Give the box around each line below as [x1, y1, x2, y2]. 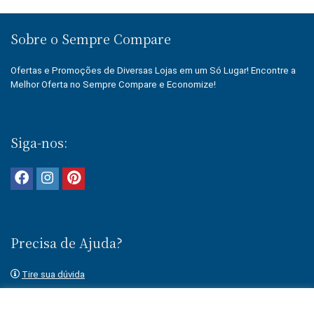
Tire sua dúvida [22, 269, 85, 280]
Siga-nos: [11, 133, 67, 151]
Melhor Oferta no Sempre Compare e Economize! [11, 79, 216, 90]
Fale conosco [22, 299, 79, 309]
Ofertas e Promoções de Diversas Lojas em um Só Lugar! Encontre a [11, 65, 296, 76]
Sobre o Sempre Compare [11, 29, 171, 48]
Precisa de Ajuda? [11, 233, 123, 252]
